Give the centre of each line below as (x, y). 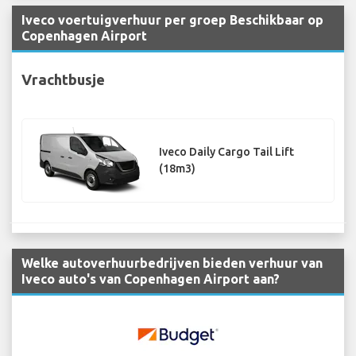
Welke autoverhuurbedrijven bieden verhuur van (172, 263)
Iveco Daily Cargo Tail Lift (226, 151)
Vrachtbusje (63, 79)
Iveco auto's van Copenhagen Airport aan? (151, 279)
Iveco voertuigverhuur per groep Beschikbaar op (172, 20)
